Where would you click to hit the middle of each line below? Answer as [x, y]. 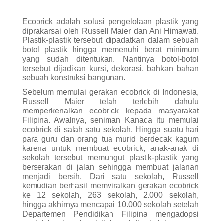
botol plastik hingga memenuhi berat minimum [110, 49]
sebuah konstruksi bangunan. [74, 77]
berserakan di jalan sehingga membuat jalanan [110, 167]
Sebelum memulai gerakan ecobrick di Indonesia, [110, 92]
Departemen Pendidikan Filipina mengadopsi [110, 214]
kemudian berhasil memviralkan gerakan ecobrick [110, 185]
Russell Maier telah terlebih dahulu [110, 101]
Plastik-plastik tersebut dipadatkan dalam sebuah [110, 40]
